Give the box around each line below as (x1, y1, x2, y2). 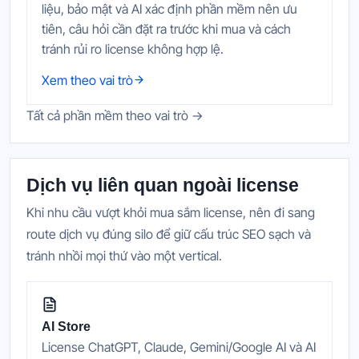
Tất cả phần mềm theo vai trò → (26, 107, 204, 123)
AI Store (42, 319, 91, 333)
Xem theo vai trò (42, 71, 133, 88)
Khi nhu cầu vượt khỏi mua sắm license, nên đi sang (26, 204, 315, 220)
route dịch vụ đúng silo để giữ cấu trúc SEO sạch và (26, 225, 311, 242)
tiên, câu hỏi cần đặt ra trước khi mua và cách (42, 20, 291, 37)
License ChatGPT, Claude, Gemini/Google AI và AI (42, 339, 316, 356)
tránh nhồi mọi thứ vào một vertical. (26, 247, 222, 264)
